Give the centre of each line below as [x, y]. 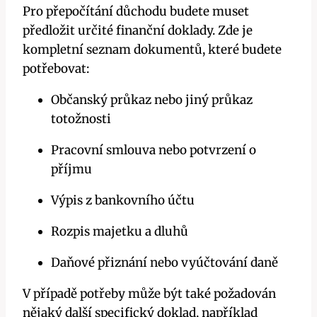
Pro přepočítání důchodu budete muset [136, 12]
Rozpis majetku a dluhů [120, 232]
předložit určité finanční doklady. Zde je [138, 31]
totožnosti [81, 119]
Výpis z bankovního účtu [123, 201]
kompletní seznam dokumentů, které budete [152, 50]
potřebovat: [56, 69]
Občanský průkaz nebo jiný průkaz [152, 100]
